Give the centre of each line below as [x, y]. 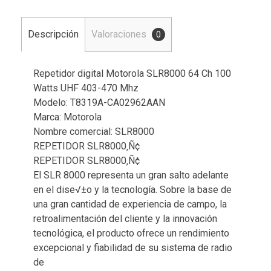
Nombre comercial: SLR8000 [94, 131]
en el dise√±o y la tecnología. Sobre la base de [132, 189]
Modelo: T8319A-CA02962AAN [99, 102]
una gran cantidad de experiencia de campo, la [130, 204]
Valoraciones [120, 34]
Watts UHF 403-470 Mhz [86, 88]
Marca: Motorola [67, 117]
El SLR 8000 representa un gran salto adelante [131, 175]
